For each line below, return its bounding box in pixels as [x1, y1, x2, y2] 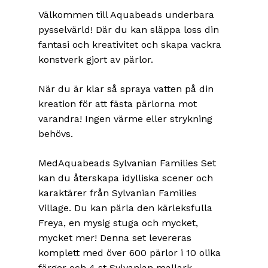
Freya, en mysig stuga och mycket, [38, 217, 198, 229]
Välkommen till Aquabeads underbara [38, 9, 214, 21]
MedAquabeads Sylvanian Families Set [38, 157, 216, 169]
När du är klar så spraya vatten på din [38, 83, 214, 95]
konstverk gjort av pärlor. [38, 54, 153, 66]
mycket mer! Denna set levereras [38, 232, 191, 244]
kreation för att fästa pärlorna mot [38, 98, 197, 110]
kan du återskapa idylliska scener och [38, 172, 213, 184]
